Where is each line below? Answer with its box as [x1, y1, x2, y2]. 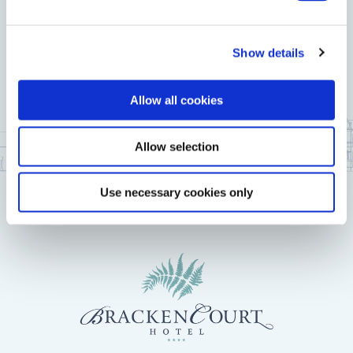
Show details [232, 46, 305, 59]
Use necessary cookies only [100, 185, 253, 199]
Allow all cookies [130, 93, 223, 107]
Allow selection [134, 139, 219, 153]
